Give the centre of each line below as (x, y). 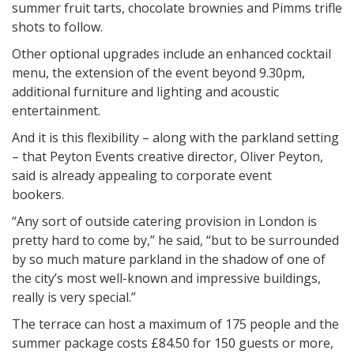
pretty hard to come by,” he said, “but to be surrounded (175, 240)
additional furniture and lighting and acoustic (145, 92)
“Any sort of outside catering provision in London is (164, 221)
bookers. (147, 194)
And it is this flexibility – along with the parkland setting (175, 137)
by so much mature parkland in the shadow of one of (169, 259)
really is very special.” (74, 297)
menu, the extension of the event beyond (136, 73)
